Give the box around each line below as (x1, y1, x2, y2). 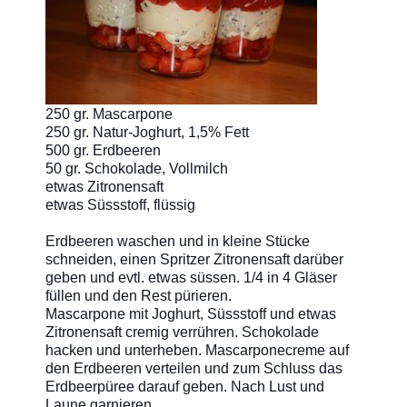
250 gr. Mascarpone (45, 105, 173, 122)
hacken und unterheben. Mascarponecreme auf (45, 342, 349, 358)
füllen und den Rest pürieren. (45, 287, 232, 303)
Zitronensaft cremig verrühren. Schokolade (45, 323, 319, 340)
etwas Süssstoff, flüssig (45, 196, 195, 213)
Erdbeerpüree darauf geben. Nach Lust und (45, 378, 324, 394)
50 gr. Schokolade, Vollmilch (45, 160, 228, 176)
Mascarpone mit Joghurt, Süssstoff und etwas (45, 305, 336, 322)
